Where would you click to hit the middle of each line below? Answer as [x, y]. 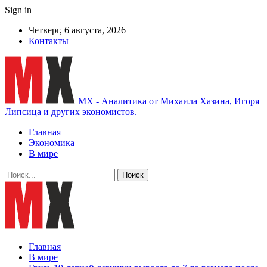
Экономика [52, 143]
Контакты [49, 41]
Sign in [18, 10]
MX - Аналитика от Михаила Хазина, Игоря [169, 101]
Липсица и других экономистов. [71, 112]
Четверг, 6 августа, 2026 [77, 30]
